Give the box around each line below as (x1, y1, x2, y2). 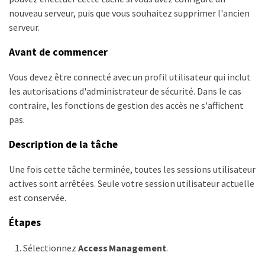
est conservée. (9, 192, 66, 204)
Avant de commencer (9, 45, 108, 59)
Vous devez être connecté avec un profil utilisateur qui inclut (9, 71, 251, 83)
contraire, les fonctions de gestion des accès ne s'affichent (9, 99, 244, 112)
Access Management (78, 241, 166, 254)
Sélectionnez (23, 241, 78, 254)
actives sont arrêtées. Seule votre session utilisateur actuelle (9, 177, 254, 190)
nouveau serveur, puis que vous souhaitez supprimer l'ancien (9, 7, 250, 19)
